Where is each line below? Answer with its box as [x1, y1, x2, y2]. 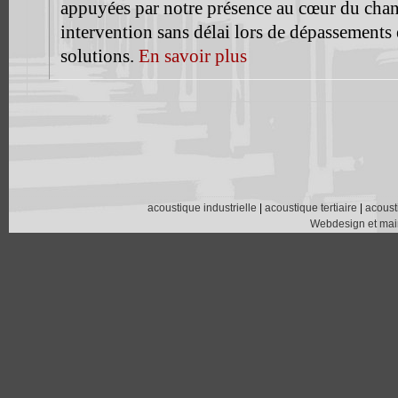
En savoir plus [138, 45, 247, 68]
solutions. [60, 45, 139, 68]
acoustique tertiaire [265, 202, 357, 215]
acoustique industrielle [147, 202, 257, 215]
